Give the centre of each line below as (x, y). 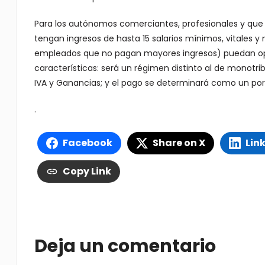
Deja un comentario (125, 246)
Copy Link (87, 171)
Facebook (87, 143)
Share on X (179, 143)
